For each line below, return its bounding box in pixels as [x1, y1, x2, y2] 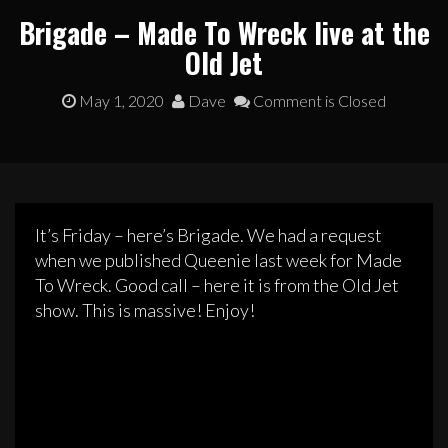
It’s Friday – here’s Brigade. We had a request [35, 224, 382, 247]
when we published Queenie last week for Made [35, 249, 402, 272]
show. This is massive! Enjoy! [35, 299, 255, 322]
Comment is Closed [250, 91, 386, 111]
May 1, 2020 [79, 91, 164, 111]
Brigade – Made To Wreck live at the [18, 12, 430, 54]
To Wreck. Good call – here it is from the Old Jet [35, 274, 399, 297]
